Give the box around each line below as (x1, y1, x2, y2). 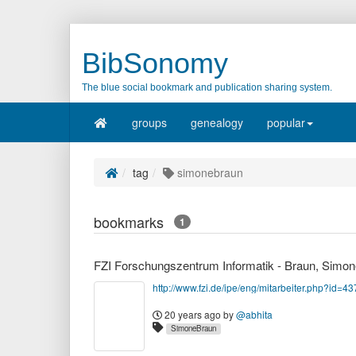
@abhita (236, 308, 273, 321)
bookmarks (94, 211, 172, 232)
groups (131, 114, 167, 130)
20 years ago (164, 308, 221, 321)
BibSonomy (82, 47, 228, 79)
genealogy (190, 114, 243, 130)
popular (266, 114, 305, 130)
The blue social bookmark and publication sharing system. (82, 82, 332, 93)
